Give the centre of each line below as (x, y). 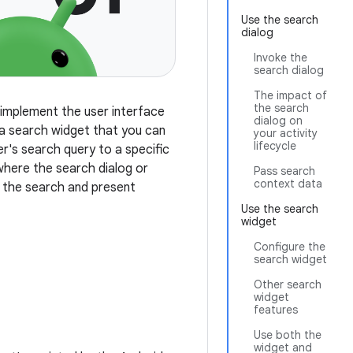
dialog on (278, 121)
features (276, 310)
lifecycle (275, 146)
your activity (286, 133)
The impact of (290, 95)
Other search (288, 284)
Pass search (284, 171)
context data (288, 184)
